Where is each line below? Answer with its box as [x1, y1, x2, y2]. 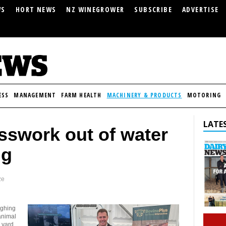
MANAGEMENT [14, 91, 56, 99]
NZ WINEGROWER [66, 5, 125, 14]
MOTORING [187, 91, 221, 99]
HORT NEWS [15, 5, 56, 14]
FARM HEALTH [61, 91, 102, 99]
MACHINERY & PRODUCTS [106, 91, 182, 99]
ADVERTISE [182, 5, 219, 14]
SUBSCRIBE [134, 5, 172, 14]
